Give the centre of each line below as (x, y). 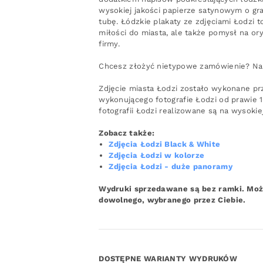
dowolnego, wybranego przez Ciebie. (172, 200)
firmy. (111, 43)
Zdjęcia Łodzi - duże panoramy (171, 166)
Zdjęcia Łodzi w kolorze (157, 155)
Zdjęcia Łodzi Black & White (165, 144)
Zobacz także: (127, 133)
